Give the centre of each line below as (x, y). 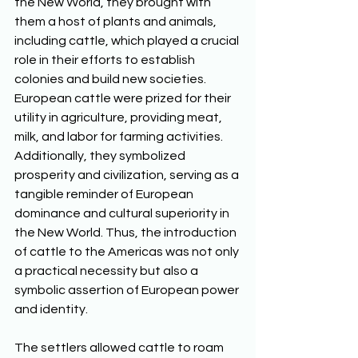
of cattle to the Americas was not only (128, 252)
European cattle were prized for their (124, 98)
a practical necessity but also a (107, 271)
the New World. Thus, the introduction (127, 233)
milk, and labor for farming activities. (120, 137)
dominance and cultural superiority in (123, 213)
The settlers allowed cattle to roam (120, 348)
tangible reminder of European (105, 194)
